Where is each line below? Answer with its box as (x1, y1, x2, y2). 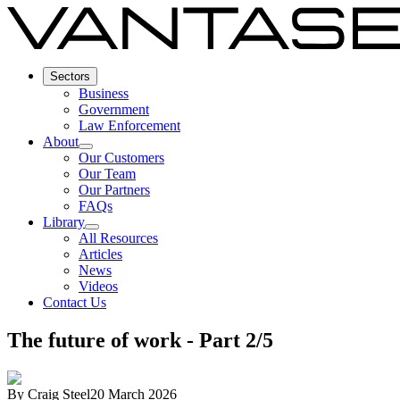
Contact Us (43, 294, 106, 310)
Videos (79, 278, 118, 294)
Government (79, 101, 149, 117)
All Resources (79, 229, 158, 246)
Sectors (50, 69, 90, 83)
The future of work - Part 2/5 (7, 328, 273, 352)
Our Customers (79, 149, 164, 165)
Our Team (79, 165, 136, 181)
